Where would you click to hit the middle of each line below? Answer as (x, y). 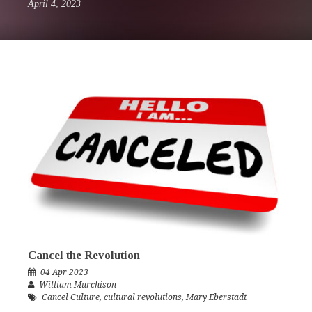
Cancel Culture (71, 298)
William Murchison (78, 285)
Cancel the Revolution (84, 256)
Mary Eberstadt (216, 298)
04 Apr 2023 (64, 273)
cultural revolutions (143, 298)
